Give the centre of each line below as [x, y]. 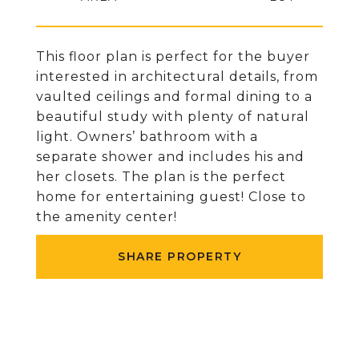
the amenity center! [107, 217]
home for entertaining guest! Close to [171, 197]
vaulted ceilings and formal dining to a [174, 97]
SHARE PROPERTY [179, 256]
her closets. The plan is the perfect [161, 177]
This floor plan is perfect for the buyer [173, 56]
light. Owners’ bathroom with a [147, 137]
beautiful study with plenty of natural [173, 117]
